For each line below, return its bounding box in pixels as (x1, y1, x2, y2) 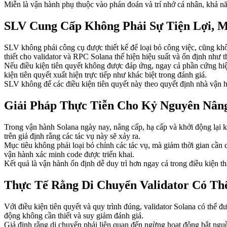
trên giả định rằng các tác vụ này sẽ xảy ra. (4, 131, 140, 140)
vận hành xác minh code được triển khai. (4, 149, 134, 159)
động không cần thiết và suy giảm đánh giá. (4, 211, 143, 220)
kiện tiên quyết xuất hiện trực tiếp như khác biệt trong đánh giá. (4, 70, 207, 80)
